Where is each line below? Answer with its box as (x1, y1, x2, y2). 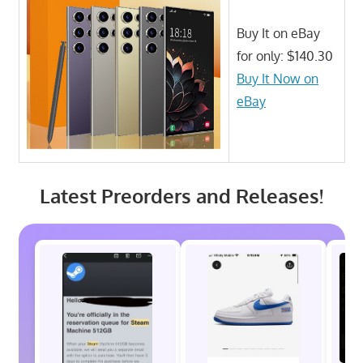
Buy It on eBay (237, 24, 321, 41)
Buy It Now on (237, 70, 319, 87)
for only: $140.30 (237, 47, 334, 64)
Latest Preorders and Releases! (40, 182, 323, 208)
